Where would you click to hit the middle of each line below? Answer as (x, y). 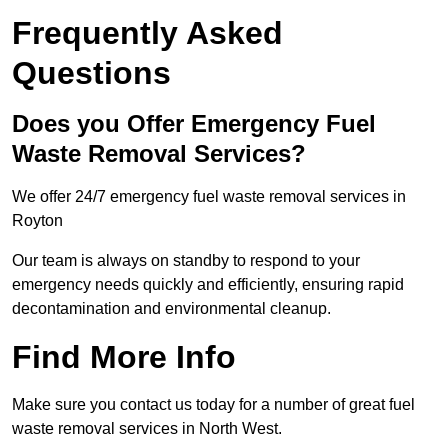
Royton (37, 221)
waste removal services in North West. (147, 429)
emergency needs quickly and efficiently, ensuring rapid (208, 285)
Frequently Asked (147, 33)
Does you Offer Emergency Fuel (194, 124)
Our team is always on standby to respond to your (186, 261)
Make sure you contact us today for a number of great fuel (213, 405)
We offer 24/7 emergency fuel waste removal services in (209, 197)
